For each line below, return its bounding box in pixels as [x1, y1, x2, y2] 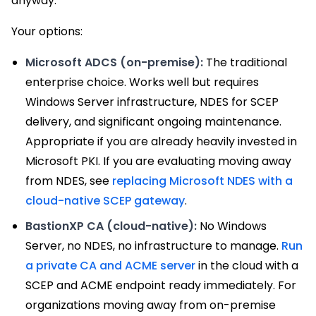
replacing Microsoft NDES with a [112, 173, 293, 190]
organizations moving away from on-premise [25, 297, 276, 314]
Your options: [11, 23, 83, 40]
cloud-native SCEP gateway [25, 193, 185, 209]
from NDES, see [25, 173, 112, 190]
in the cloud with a [195, 257, 298, 274]
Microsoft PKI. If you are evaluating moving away [25, 153, 291, 170]
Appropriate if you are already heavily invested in [25, 133, 297, 150]
